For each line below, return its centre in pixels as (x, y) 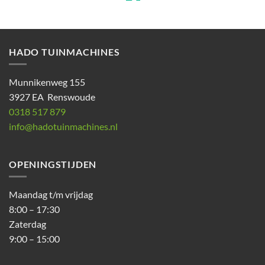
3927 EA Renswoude (52, 96)
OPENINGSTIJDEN (53, 164)
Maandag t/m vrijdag (51, 194)
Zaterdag (28, 224)
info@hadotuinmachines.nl (63, 126)
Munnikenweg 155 (47, 82)
